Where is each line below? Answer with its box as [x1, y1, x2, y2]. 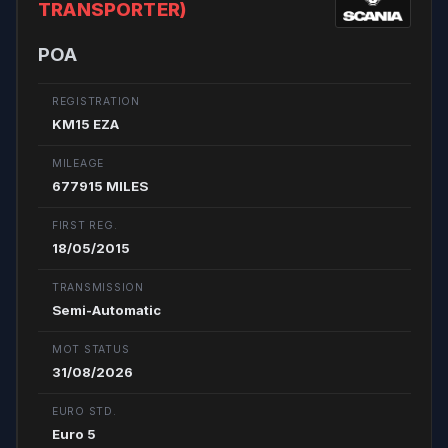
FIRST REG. [52, 219, 118, 232]
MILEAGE [52, 157, 105, 170]
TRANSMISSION [52, 281, 144, 294]
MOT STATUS [52, 343, 130, 356]
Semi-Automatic [52, 302, 161, 318]
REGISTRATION [52, 95, 140, 108]
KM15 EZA [52, 116, 119, 132]
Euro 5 [52, 426, 96, 442]
